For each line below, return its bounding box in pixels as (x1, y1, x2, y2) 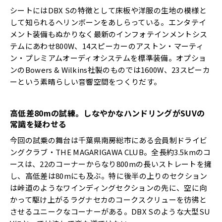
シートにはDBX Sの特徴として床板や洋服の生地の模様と (10, 5, 207, 16)
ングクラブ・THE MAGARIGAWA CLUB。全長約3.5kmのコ (10, 147, 211, 158)
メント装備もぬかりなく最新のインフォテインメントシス (10, 29, 208, 40)
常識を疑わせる (10, 118, 67, 130)
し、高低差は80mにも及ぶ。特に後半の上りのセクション (10, 170, 208, 181)
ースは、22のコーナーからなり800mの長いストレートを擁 (10, 159, 212, 169)
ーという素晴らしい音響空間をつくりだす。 (10, 76, 162, 87)
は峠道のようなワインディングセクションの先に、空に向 (10, 182, 207, 193)
